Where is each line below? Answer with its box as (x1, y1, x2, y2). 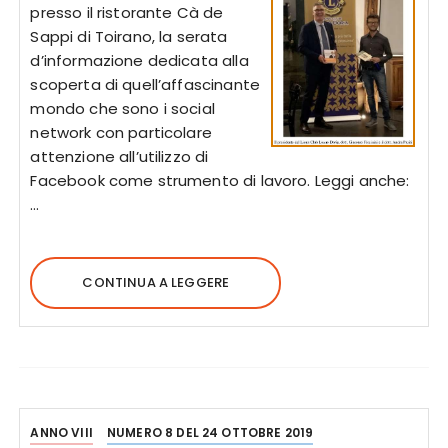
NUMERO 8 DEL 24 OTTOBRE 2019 (107, 424, 314, 441)
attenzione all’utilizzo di (30, 146, 209, 167)
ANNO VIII (30, 424, 93, 441)
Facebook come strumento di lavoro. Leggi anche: (30, 170, 410, 191)
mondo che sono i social (30, 98, 215, 119)
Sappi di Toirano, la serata (30, 26, 228, 47)
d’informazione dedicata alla (30, 50, 249, 71)
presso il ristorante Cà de (30, 2, 224, 23)
